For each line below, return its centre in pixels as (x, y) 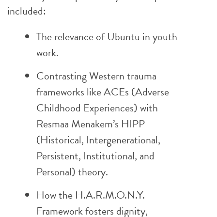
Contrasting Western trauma (96, 76)
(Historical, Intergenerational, (98, 140)
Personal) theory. (72, 172)
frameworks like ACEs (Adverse (103, 92)
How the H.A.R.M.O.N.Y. (91, 195)
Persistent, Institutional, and (95, 156)
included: (27, 11)
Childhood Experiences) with (97, 108)
